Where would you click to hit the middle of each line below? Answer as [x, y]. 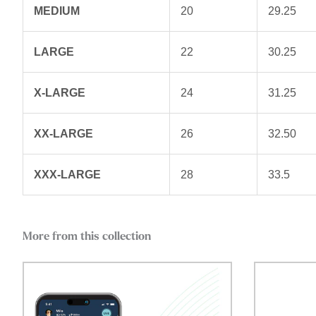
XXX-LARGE [67, 174]
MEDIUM [57, 11]
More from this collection [87, 237]
